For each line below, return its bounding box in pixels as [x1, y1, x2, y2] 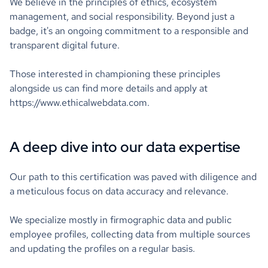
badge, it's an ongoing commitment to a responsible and [10, 25, 248, 37]
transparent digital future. [10, 39, 122, 51]
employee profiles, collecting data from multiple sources [10, 228, 250, 240]
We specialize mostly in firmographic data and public [10, 214, 232, 226]
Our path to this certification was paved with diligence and [10, 170, 257, 183]
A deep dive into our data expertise [10, 138, 240, 156]
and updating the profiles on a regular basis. [10, 242, 195, 255]
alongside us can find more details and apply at [10, 82, 208, 95]
